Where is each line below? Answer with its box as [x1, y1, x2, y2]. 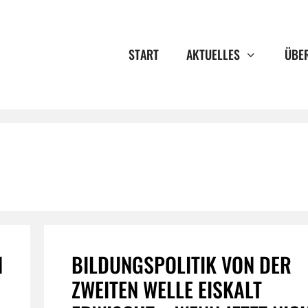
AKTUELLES [186, 45, 241, 63]
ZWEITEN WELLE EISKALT [71, 274, 262, 305]
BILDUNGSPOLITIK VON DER [71, 249, 291, 280]
